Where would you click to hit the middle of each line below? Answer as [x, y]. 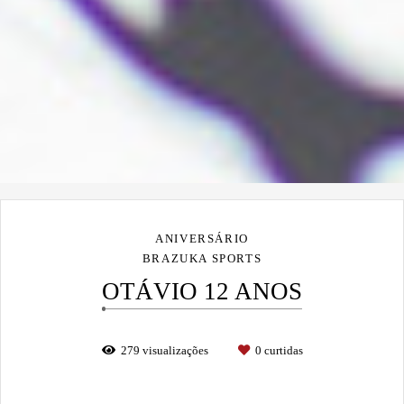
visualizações [175, 350]
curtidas [282, 350]
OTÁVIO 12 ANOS [202, 291]
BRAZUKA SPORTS [202, 258]
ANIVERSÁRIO [202, 239]
